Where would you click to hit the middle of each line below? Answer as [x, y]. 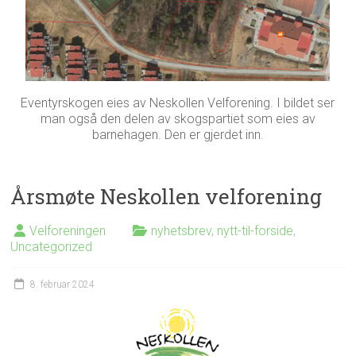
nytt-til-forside [255, 231]
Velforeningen [68, 231]
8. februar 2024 [63, 284]
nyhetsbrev [182, 231]
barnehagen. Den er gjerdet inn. [178, 135]
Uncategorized [52, 247]
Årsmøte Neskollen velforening [166, 196]
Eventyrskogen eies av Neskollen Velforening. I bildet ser [178, 103]
